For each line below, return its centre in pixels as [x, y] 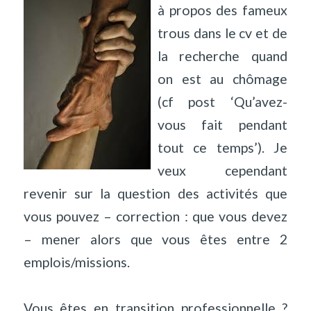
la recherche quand [222, 56]
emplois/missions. [76, 262]
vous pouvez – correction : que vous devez [155, 216]
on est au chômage [222, 78]
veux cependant [222, 170]
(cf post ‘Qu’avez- [222, 101]
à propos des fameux [222, 10]
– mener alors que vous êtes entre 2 [155, 239]
